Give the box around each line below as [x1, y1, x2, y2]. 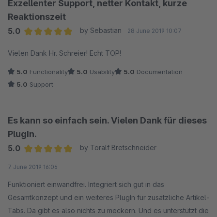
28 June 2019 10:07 [127, 27, 182, 34]
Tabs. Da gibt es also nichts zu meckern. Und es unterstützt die [8, 206, 209, 215]
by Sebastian [79, 26, 122, 34]
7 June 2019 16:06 [8, 163, 58, 170]
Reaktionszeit [8, 11, 66, 22]
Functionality [28, 67, 68, 76]
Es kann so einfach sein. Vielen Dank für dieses [8, 115, 207, 125]
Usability [88, 67, 115, 76]
